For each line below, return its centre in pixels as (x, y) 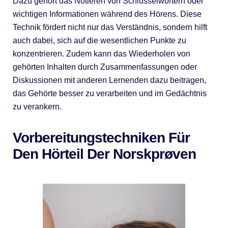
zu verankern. (37, 106)
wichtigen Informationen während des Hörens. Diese (107, 14)
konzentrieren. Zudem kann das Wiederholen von (101, 53)
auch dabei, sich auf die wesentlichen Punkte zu (99, 40)
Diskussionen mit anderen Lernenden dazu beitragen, (109, 80)
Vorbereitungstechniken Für (101, 137)
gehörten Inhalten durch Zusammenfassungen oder (105, 67)
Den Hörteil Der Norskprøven (104, 154)
